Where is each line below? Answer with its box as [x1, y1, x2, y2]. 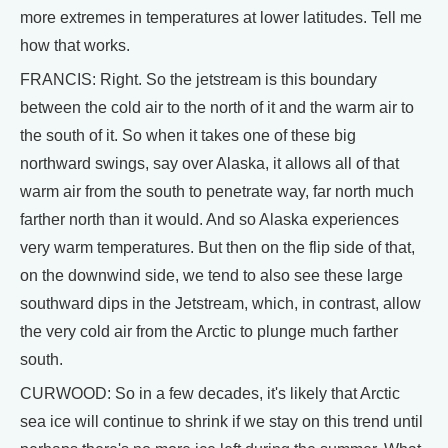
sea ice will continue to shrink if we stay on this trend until [20, 412, 423, 430]
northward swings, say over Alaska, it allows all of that [20, 154, 399, 172]
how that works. [20, 36, 130, 54]
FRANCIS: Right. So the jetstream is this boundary [20, 70, 377, 88]
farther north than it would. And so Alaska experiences [20, 210, 399, 228]
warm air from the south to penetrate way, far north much [20, 182, 414, 200]
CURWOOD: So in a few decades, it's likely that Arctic [20, 384, 400, 402]
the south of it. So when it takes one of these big [20, 126, 356, 144]
